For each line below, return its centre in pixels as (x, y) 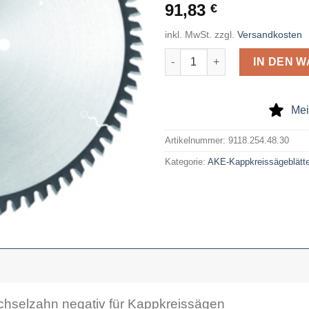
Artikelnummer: (197, 140)
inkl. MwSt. (188, 34)
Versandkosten (270, 34)
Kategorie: (186, 161)
